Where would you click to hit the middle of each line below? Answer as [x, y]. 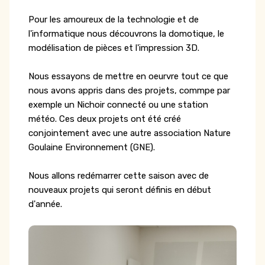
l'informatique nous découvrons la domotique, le [126, 34]
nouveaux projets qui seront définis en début [120, 190]
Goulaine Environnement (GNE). [93, 148]
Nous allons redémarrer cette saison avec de [119, 176]
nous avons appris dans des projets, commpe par [129, 91]
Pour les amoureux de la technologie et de [114, 20]
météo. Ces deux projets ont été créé [105, 119]
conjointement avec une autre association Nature [130, 133]
